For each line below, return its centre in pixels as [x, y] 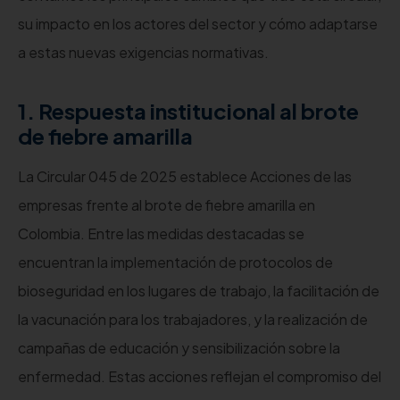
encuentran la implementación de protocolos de [175, 262]
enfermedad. [62, 376]
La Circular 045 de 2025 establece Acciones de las [185, 176]
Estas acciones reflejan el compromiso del [245, 376]
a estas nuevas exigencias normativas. [143, 52]
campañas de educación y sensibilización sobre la [179, 347]
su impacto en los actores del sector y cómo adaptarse [198, 23]
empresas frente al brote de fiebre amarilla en [167, 204]
